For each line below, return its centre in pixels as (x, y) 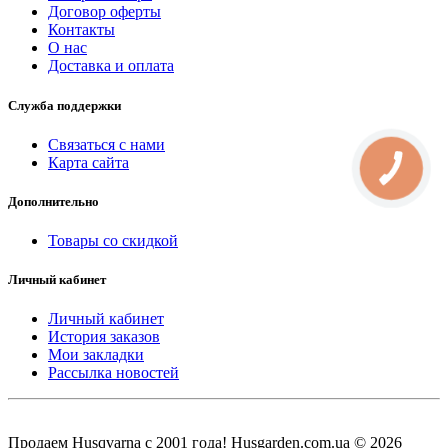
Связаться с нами (106, 144)
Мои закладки (96, 355)
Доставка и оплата (111, 66)
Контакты (81, 30)
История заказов (104, 337)
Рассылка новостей (113, 373)
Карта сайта (88, 162)
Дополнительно (53, 201)
